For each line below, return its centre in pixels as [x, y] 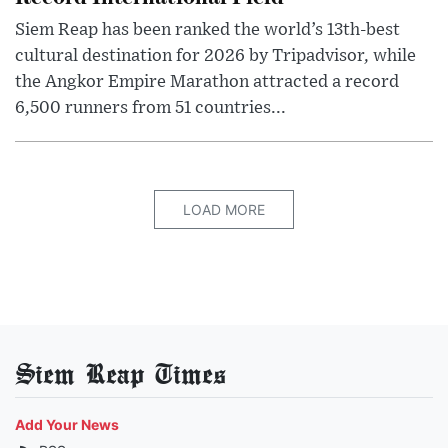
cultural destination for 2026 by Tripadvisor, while [215, 56]
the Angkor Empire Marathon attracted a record [207, 82]
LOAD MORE [224, 210]
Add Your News [67, 425]
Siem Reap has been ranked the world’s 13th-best [207, 30]
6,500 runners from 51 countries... [150, 108]
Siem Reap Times [120, 373]
